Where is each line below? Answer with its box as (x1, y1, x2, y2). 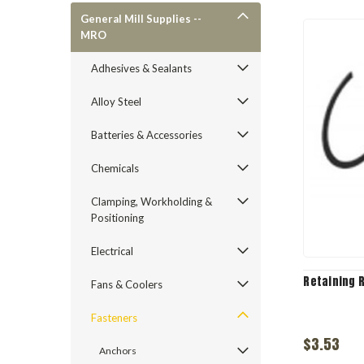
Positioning (91, 211, 144, 224)
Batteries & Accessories (91, 128, 202, 141)
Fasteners (91, 311, 137, 324)
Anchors (99, 344, 136, 357)
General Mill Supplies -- (80, 12, 201, 25)
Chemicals (91, 162, 139, 175)
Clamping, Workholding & (91, 195, 212, 208)
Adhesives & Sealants (91, 62, 192, 75)
